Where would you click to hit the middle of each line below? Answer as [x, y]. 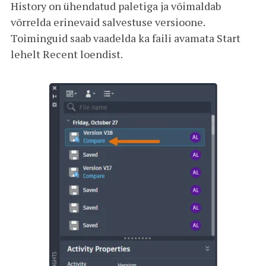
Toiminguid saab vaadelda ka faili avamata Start [126, 38]
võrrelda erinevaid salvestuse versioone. [108, 22]
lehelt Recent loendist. [67, 54]
